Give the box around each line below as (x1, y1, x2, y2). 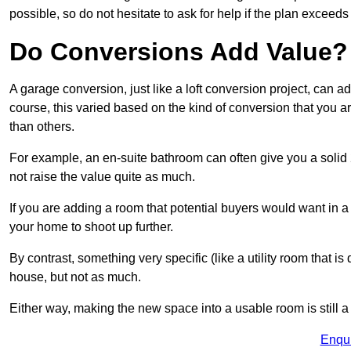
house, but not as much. (9, 270, 144, 284)
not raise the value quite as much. (9, 169, 198, 183)
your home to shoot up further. (9, 219, 173, 233)
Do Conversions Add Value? (9, 37, 348, 66)
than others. (9, 119, 74, 133)
